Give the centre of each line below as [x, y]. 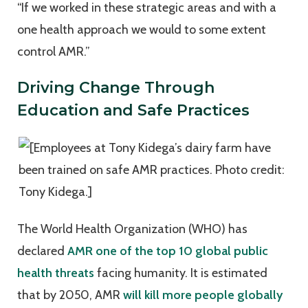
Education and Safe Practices [133, 111]
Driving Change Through [116, 88]
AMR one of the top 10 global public [168, 251]
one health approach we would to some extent [142, 30]
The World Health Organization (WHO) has [132, 229]
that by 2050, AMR [70, 295]
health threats [56, 273]
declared [42, 251]
